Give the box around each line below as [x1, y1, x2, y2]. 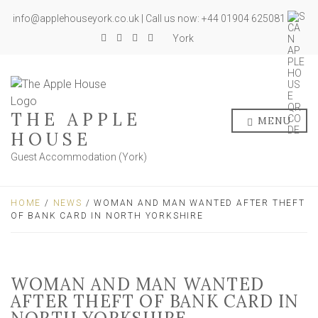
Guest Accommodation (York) [11, 151, 147, 163]
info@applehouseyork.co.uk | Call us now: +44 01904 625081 [13, 13, 287, 25]
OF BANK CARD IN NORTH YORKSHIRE [11, 211, 204, 221]
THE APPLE [11, 109, 141, 131]
